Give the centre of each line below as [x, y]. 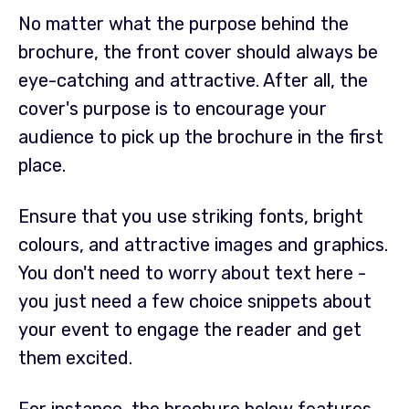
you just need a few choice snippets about [195, 302]
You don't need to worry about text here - [192, 273]
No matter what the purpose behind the [184, 24]
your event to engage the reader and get [190, 330]
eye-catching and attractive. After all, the [193, 81]
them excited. [78, 358]
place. [42, 166]
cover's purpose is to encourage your [173, 109]
